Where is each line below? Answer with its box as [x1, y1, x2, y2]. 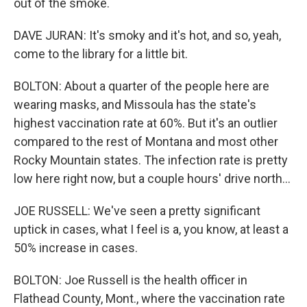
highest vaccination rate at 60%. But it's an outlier [14, 116, 278, 130]
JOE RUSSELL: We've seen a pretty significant [14, 204, 260, 218]
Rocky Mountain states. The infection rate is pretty [14, 153, 288, 167]
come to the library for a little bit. [14, 47, 188, 61]
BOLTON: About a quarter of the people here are [14, 79, 269, 93]
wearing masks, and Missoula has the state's [14, 97, 256, 112]
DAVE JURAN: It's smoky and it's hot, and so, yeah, [14, 28, 281, 42]
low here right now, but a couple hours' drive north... [14, 171, 291, 186]
